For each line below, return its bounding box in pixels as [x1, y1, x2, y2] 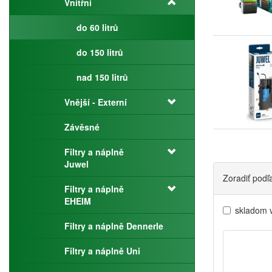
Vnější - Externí [64, 96, 127, 108]
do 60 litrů [76, 21, 118, 33]
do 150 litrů [76, 46, 123, 58]
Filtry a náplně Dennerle [64, 220, 163, 232]
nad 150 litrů [76, 71, 128, 83]
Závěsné [64, 121, 100, 133]
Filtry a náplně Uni [64, 245, 140, 257]
